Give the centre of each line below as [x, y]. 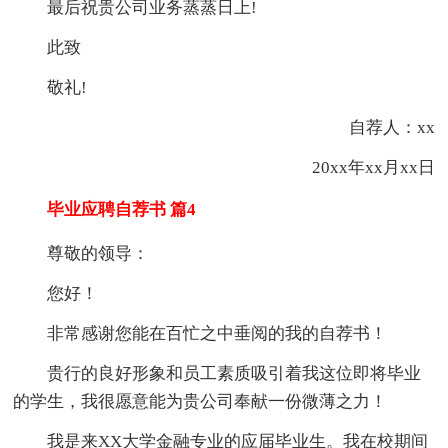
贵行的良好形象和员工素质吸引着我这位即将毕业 [234, 373]
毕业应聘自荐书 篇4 [105, 209]
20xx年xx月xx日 [356, 167]
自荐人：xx [374, 127]
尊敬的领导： [98, 253]
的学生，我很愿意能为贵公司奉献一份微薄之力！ [200, 401]
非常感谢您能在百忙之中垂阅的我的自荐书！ [217, 333]
